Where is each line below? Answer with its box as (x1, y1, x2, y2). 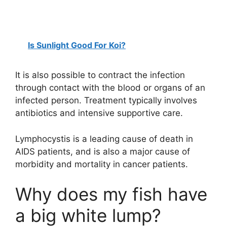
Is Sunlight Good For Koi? (28, 40, 126, 51)
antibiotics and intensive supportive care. (15, 108, 183, 119)
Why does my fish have (15, 183, 207, 205)
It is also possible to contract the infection (15, 70, 185, 81)
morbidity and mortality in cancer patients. (15, 159, 188, 169)
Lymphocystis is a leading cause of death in (15, 133, 193, 144)
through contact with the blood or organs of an (15, 83, 205, 93)
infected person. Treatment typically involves (15, 95, 197, 106)
